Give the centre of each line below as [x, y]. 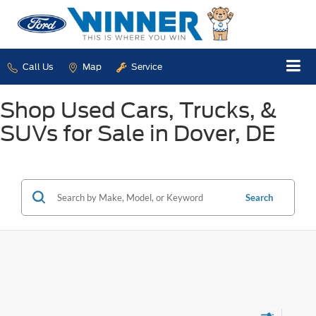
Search [259, 197]
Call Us [37, 67]
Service [146, 67]
